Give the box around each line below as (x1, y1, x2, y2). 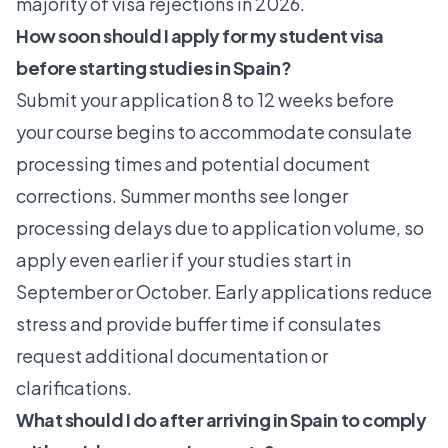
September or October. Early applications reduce (16, 280, 432, 304)
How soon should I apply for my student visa (16, 24, 384, 48)
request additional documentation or (16, 344, 328, 368)
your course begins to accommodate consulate (16, 120, 412, 144)
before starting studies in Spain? (16, 56, 292, 80)
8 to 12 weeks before (222, 88, 394, 112)
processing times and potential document (16, 152, 370, 176)
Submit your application (16, 88, 222, 112)
